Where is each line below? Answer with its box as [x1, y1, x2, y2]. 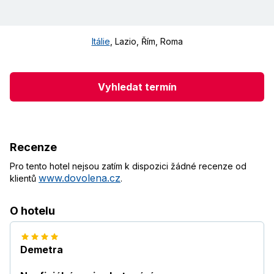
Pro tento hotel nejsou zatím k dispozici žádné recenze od [10, 161, 246, 172]
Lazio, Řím [114, 36, 155, 47]
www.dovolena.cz [39, 172, 120, 185]
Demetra [20, 243, 63, 256]
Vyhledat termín [97, 80, 177, 93]
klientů [10, 173, 39, 184]
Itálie [91, 36, 110, 47]
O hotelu [10, 204, 55, 218]
